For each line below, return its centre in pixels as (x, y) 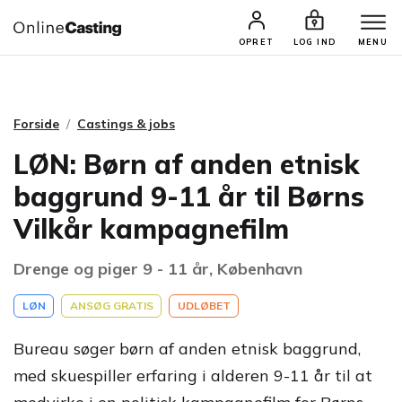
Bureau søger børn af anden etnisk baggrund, (187, 349)
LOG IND (315, 42)
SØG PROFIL (272, 34)
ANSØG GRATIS (111, 306)
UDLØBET (204, 306)
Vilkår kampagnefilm (151, 229)
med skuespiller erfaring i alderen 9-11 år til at (193, 376)
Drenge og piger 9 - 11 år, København (158, 269)
